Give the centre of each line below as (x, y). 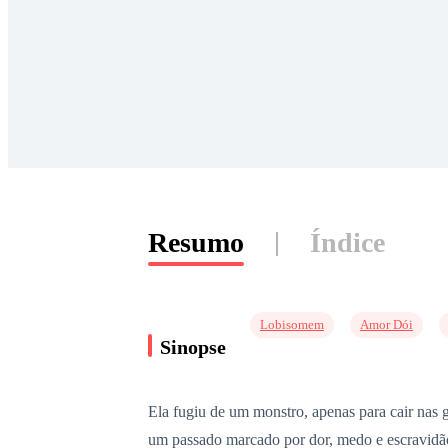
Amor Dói (386, 324)
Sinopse (193, 346)
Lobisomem (292, 324)
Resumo (196, 242)
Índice (347, 242)
